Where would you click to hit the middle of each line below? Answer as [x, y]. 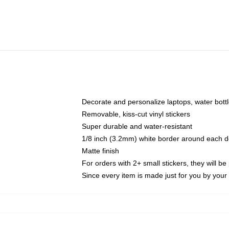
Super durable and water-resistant [137, 126]
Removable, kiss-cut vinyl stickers [136, 114]
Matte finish [100, 151]
